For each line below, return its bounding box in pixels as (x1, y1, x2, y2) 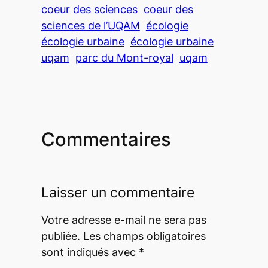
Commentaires (41, 128, 171, 151)
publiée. (41, 229, 80, 242)
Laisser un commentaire (41, 184, 194, 201)
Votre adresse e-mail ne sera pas (41, 213, 206, 226)
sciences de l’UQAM (41, 19, 140, 32)
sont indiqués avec (41, 245, 139, 258)
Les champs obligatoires (83, 229, 206, 242)
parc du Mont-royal (75, 51, 173, 64)
